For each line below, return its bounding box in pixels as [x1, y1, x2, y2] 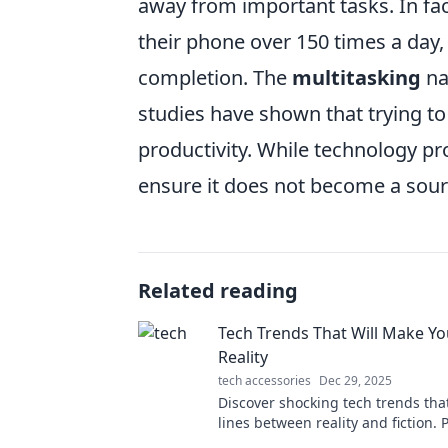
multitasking [292, 64, 421, 91]
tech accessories [218, 372, 311, 389]
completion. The [138, 64, 292, 91]
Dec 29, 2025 [319, 372, 392, 389]
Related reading [138, 277, 298, 304]
